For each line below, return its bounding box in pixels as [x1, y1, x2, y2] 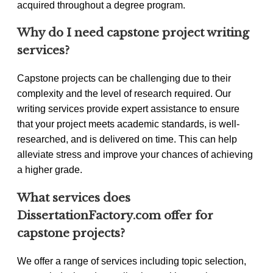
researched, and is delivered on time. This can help [17, 134, 237, 145]
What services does [17, 190, 130, 205]
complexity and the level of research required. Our [17, 88, 231, 99]
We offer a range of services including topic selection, [17, 255, 246, 266]
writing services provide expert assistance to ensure [17, 104, 239, 115]
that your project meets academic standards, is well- [17, 119, 239, 130]
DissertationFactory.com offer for [17, 208, 213, 222]
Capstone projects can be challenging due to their [17, 73, 231, 84]
